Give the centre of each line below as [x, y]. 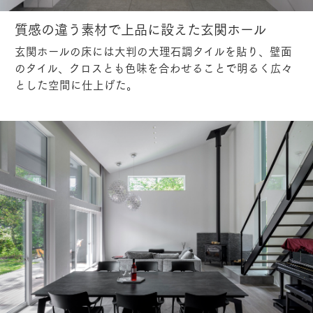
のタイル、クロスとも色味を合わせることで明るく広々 [153, 67]
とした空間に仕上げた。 [76, 84]
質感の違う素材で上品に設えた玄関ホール [140, 28]
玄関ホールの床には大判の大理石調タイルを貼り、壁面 [153, 51]
